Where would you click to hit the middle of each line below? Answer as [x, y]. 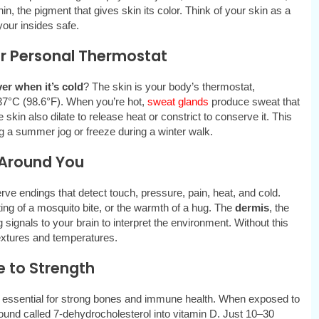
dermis [252, 208]
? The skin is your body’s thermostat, [169, 87]
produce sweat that [254, 102]
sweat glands [178, 102]
